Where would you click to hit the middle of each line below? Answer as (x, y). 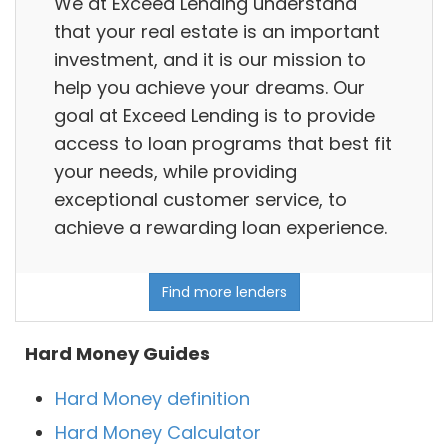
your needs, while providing (175, 171)
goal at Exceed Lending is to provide (214, 115)
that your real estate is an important (217, 31)
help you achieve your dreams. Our (209, 87)
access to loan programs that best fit (223, 143)
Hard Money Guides (117, 354)
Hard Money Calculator (158, 433)
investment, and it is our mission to (210, 59)
